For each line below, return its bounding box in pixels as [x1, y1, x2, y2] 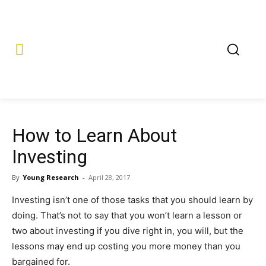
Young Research [23, 173, 79, 182]
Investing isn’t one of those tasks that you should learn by [12, 194, 253, 205]
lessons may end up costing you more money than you [12, 240, 240, 252]
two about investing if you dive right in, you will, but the [12, 225, 243, 236]
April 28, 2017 [88, 173, 130, 182]
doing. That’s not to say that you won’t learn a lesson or [12, 210, 242, 221]
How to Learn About [12, 124, 177, 147]
